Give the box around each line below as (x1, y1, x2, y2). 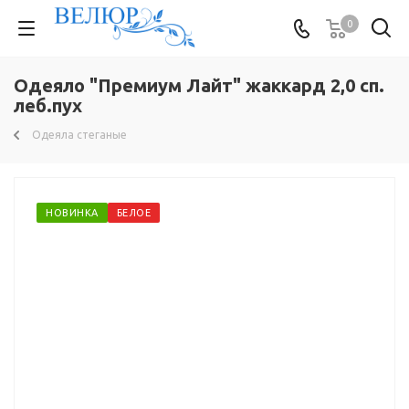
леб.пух (14, 95, 82, 116)
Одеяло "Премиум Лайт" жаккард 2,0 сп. (14, 75, 384, 96)
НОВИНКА (46, 207, 99, 218)
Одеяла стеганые (32, 129, 127, 141)
